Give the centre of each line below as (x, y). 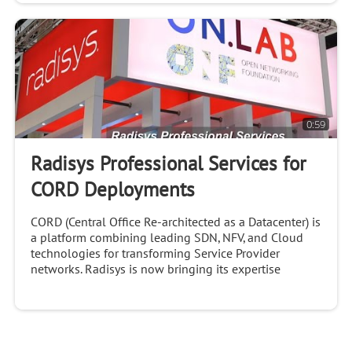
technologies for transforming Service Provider (155, 254)
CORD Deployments (112, 191)
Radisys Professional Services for (168, 165)
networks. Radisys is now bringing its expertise (155, 270)
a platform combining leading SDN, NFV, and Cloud (167, 238)
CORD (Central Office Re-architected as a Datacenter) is (175, 223)
